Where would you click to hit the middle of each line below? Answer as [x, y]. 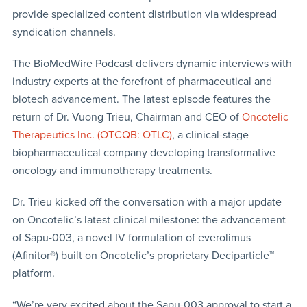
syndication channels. [64, 33]
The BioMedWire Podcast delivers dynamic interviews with [152, 64]
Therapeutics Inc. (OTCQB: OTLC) [92, 135]
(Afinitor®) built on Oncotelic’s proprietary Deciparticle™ [143, 256]
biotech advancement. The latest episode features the [141, 100]
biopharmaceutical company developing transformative [144, 153]
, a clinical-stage [210, 135]
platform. [33, 274]
